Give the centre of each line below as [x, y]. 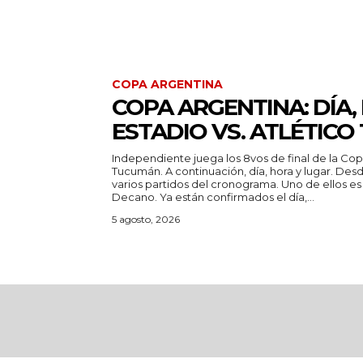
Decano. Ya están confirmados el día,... [237, 196]
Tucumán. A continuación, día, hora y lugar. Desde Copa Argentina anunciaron [224, 171]
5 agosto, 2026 [146, 219]
